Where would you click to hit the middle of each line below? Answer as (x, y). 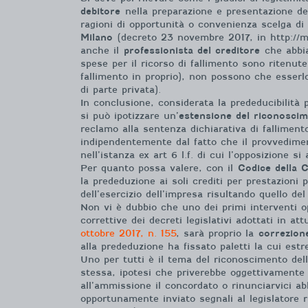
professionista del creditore (192, 51)
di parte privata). (121, 90)
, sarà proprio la (217, 233)
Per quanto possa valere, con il (159, 168)
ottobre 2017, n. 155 (128, 233)
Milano (97, 37)
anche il (102, 51)
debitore (100, 11)
